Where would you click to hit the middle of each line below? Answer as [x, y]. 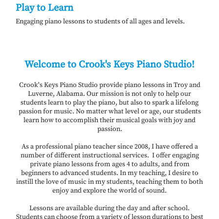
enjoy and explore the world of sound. [109, 190]
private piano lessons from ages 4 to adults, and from [109, 164]
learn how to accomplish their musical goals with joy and [109, 120]
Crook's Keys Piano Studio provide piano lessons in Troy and [109, 85]
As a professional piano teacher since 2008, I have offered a [109, 146]
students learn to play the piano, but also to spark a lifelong [109, 102]
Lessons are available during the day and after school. [109, 208]
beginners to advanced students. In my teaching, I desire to [109, 173]
